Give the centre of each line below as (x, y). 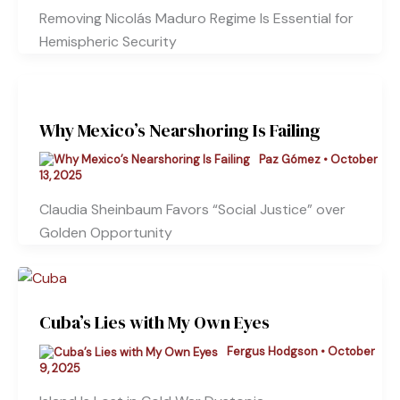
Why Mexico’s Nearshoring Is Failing (180, 130)
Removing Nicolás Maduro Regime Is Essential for (196, 18)
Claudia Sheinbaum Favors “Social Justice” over (192, 210)
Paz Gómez (291, 159)
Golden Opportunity (106, 233)
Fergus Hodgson (273, 352)
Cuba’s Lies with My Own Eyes (154, 323)
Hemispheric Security (108, 41)
